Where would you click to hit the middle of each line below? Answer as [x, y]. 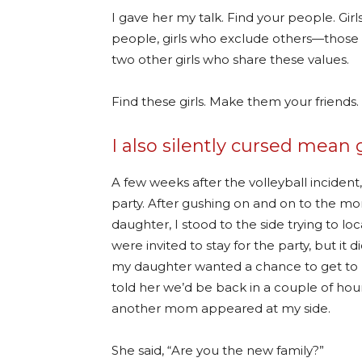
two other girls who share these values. [230, 59]
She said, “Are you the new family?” [218, 350]
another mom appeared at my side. [221, 308]
